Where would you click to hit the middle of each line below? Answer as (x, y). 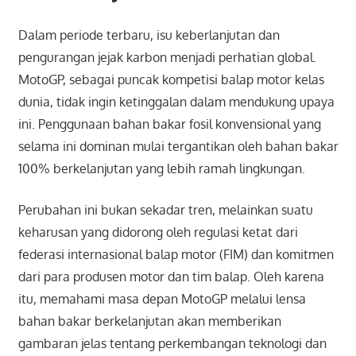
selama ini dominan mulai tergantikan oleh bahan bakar (178, 146)
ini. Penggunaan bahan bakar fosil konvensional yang (169, 124)
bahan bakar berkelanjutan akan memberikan (149, 321)
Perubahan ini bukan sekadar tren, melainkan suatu (165, 209)
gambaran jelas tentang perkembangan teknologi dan (172, 343)
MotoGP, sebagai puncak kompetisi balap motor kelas (171, 79)
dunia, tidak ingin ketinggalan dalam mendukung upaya (176, 101)
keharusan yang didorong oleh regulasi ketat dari (158, 232)
